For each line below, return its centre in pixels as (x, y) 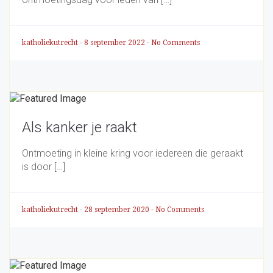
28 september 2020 (118, 209)
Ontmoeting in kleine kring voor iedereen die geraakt (133, 153)
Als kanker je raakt (80, 127)
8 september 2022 (115, 42)
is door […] (44, 166)
